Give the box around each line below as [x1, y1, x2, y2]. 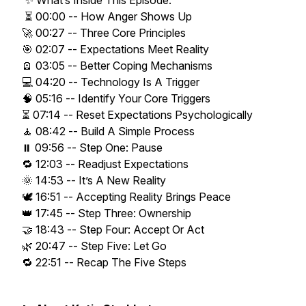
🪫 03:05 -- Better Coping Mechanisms [22, 59, 215, 72]
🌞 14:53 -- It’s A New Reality [22, 173, 169, 187]
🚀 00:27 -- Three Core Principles [22, 26, 189, 40]
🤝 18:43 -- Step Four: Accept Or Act [22, 223, 207, 236]
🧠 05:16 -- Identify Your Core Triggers [22, 92, 213, 105]
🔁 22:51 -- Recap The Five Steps [22, 255, 189, 269]
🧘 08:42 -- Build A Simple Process [22, 124, 197, 138]
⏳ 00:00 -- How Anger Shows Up [22, 10, 195, 23]
